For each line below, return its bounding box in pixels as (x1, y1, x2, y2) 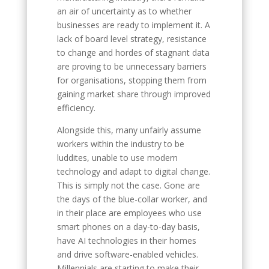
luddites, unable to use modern (56, 152, 178, 163)
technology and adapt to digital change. (56, 166, 210, 177)
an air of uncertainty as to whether (56, 5, 192, 17)
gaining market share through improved (56, 88, 211, 100)
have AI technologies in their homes (56, 235, 196, 246)
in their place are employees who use (56, 207, 202, 219)
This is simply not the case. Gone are (56, 180, 200, 191)
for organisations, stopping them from (56, 74, 207, 86)
